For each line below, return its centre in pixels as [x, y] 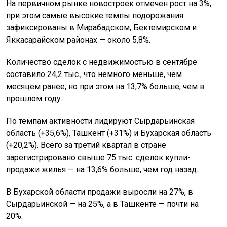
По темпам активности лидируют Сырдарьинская [100, 121]
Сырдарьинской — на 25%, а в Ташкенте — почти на [102, 204]
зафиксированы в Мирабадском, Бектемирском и [101, 28]
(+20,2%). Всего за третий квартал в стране [86, 145]
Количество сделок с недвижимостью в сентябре [102, 62]
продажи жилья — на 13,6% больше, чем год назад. [102, 170]
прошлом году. [34, 99]
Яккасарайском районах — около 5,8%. [78, 40]
